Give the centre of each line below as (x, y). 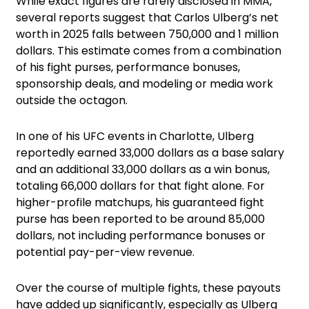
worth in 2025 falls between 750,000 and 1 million (147, 34)
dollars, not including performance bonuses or (141, 235)
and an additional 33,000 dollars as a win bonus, (143, 169)
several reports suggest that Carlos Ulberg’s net (147, 17)
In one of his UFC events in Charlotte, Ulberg (135, 136)
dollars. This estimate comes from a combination (149, 50)
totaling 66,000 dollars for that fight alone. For (140, 186)
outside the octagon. (72, 100)
